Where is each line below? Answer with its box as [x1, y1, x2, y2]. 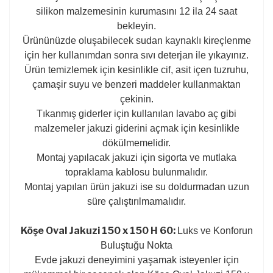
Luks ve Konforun [177, 225, 253, 236]
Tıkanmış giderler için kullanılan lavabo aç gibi [37, 108, 236, 119]
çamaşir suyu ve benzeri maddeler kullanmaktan [32, 79, 241, 90]
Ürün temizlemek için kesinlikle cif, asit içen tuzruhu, [24, 64, 249, 75]
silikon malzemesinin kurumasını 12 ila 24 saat [36, 5, 237, 16]
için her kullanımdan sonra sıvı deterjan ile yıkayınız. [24, 49, 249, 60]
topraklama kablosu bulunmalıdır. [65, 166, 208, 177]
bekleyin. [117, 20, 156, 31]
